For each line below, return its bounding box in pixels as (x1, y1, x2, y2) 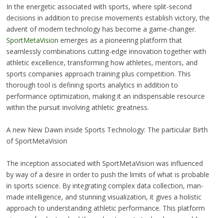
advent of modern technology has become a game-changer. (6, 24, 196, 34)
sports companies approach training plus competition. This (6, 69, 191, 78)
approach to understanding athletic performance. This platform (6, 203, 205, 213)
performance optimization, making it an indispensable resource (6, 91, 205, 101)
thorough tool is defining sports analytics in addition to (6, 80, 178, 90)
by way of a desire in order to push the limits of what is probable (6, 169, 209, 179)
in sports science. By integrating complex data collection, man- (6, 181, 203, 190)
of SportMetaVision (6, 136, 67, 145)
